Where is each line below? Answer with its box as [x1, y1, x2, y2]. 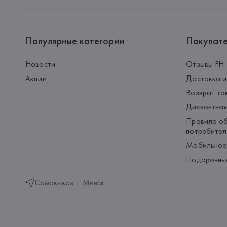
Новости [25, 59, 55, 69]
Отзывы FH [186, 59, 224, 69]
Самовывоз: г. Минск [35, 177, 105, 188]
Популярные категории [25, 34, 125, 47]
